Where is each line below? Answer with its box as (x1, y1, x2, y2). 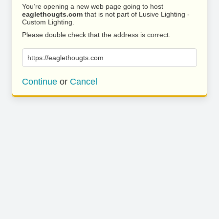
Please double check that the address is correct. (22, 31, 171, 39)
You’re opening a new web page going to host (22, 2, 163, 10)
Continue (22, 77, 57, 87)
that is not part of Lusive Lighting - (83, 10, 190, 18)
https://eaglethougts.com (27, 54, 104, 62)
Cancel (70, 77, 97, 87)
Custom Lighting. (22, 18, 74, 26)
